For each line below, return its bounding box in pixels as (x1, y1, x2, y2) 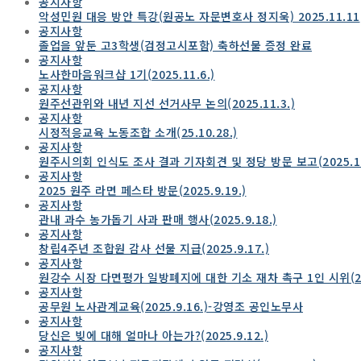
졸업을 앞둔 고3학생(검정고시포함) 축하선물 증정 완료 (39, 36, 312, 53)
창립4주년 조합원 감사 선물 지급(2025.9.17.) (39, 239, 269, 256)
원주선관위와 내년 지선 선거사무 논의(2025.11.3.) (39, 94, 295, 111)
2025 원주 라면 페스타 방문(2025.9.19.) (39, 181, 247, 198)
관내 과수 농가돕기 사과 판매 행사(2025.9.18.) (39, 210, 277, 227)
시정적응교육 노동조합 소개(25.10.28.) (39, 123, 238, 140)
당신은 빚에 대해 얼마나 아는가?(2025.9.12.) (39, 326, 268, 343)
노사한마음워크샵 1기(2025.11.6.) (39, 65, 215, 82)
